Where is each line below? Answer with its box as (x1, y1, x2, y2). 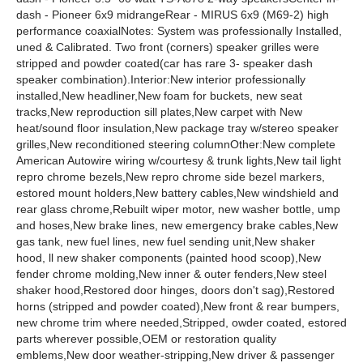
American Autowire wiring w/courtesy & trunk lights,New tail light (16, 154, 341, 167)
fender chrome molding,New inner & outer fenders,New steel (16, 267, 327, 280)
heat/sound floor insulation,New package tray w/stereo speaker (16, 122, 339, 135)
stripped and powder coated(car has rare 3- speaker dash (16, 57, 313, 70)
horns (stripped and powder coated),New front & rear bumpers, (16, 300, 340, 313)
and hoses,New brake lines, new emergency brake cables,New (16, 219, 338, 232)
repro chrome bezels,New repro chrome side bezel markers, (16, 170, 325, 183)
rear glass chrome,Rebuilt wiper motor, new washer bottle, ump (16, 203, 340, 216)
